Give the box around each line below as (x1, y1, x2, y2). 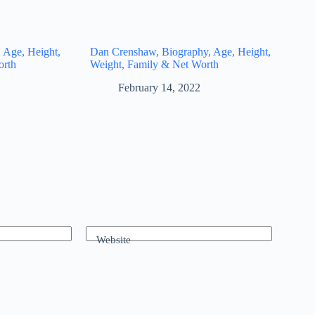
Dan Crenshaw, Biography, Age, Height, (90, 46, 271, 58)
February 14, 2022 (118, 81, 201, 94)
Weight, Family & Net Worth (90, 58, 219, 71)
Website (96, 234, 131, 246)
